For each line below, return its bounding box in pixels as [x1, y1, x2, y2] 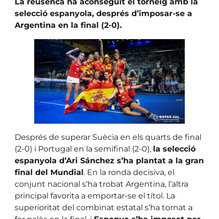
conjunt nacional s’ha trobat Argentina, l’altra [15, 179, 188, 189]
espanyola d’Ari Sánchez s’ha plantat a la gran [15, 156, 204, 166]
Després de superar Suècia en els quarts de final [15, 132, 201, 142]
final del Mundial [15, 168, 84, 177]
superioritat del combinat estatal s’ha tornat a [15, 203, 193, 213]
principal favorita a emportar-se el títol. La [15, 191, 175, 201]
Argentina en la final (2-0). [15, 21, 122, 30]
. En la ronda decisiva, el [84, 168, 175, 177]
